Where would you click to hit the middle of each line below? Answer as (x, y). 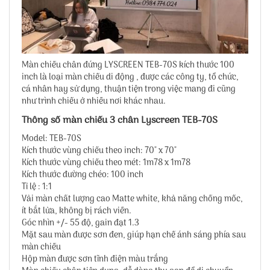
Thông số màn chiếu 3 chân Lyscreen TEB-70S (120, 120)
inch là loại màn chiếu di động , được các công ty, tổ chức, (130, 77)
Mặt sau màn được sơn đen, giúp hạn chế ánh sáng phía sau (134, 235)
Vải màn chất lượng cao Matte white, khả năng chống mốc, (132, 199)
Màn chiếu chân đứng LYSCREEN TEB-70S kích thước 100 (128, 65)
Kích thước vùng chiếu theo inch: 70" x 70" (99, 151)
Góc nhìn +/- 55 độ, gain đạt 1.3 (80, 223)
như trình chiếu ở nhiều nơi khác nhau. (94, 101)
